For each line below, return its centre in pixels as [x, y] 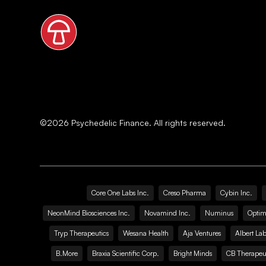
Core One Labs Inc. [120, 193]
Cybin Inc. [236, 193]
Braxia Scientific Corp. [125, 253]
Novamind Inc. [167, 213]
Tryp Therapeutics [81, 233]
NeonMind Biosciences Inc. [88, 213]
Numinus [219, 213]
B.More [66, 253]
